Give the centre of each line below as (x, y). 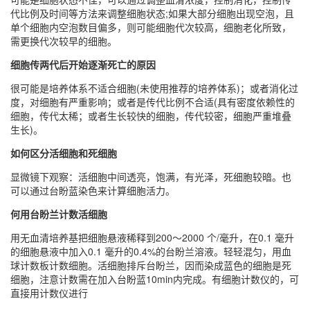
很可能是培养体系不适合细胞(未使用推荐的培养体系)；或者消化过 (154, 88)
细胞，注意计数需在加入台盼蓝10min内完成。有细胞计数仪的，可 (155, 279)
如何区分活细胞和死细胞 (64, 153)
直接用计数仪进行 (49, 293)
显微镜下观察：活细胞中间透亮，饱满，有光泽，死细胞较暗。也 (151, 177)
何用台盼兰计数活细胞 (59, 214)
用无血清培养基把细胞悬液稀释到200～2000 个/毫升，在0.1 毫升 (152, 238)
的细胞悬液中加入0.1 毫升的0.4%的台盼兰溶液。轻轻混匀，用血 (151, 252)
